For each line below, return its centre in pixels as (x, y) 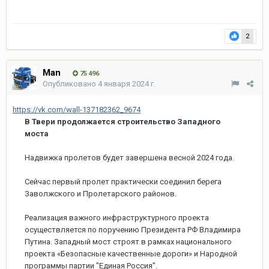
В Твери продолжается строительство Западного (122, 121)
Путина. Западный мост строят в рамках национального (128, 241)
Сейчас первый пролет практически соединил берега (123, 181)
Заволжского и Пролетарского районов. (101, 193)
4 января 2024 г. (127, 83)
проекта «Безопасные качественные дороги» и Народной (131, 253)
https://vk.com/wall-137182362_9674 (77, 109)
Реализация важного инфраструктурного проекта (117, 217)
